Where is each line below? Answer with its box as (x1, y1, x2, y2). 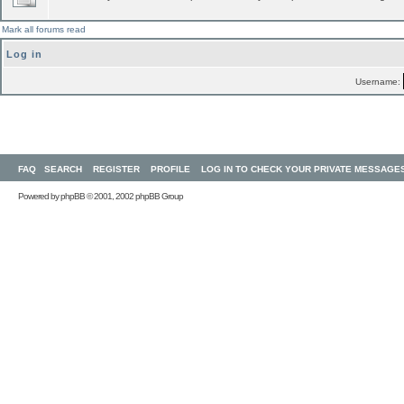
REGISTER (93, 164, 140, 174)
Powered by (18, 191, 60, 201)
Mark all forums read (2, 24, 86, 34)
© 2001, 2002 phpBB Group (85, 191, 183, 201)
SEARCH (44, 164, 82, 174)
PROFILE (151, 164, 190, 174)
